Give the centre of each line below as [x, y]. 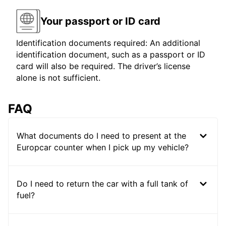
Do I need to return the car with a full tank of [102, 184]
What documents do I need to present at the [101, 136]
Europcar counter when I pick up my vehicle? [103, 148]
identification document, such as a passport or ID [111, 55]
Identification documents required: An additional [108, 43]
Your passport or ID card [100, 21]
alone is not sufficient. [58, 78]
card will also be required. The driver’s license [103, 66]
